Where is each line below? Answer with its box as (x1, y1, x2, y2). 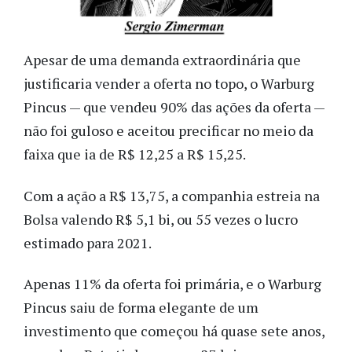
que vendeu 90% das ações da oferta (80, 97, 313, 117)
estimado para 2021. (24, 233, 157, 252)
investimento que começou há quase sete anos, (24, 321, 324, 341)
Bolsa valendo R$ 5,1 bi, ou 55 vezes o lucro (24, 209, 298, 229)
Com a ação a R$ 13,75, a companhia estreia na (24, 185, 320, 205)
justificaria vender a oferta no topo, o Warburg (24, 74, 314, 93)
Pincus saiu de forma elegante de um (24, 298, 258, 317)
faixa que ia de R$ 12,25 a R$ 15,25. (24, 145, 246, 164)
